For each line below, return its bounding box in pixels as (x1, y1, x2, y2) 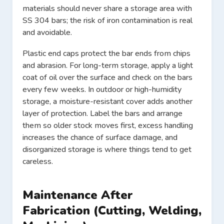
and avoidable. (22, 27, 72, 38)
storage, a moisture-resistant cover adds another (22, 96, 192, 107)
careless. (22, 156, 53, 167)
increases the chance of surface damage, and (22, 132, 177, 143)
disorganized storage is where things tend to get (22, 144, 191, 155)
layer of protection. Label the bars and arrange (22, 108, 182, 119)
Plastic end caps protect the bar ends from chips (22, 48, 190, 59)
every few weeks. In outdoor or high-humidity (22, 84, 181, 95)
